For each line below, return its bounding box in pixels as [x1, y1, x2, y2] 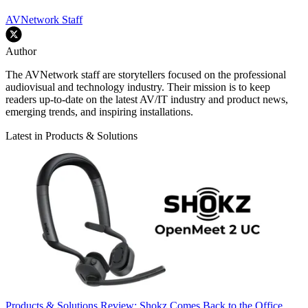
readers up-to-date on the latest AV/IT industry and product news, [5, 93, 288, 105]
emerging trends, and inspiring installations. [5, 105, 193, 118]
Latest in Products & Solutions [5, 129, 137, 142]
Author [5, 45, 36, 57]
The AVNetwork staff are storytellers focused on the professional [5, 68, 286, 80]
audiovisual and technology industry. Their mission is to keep [5, 80, 270, 93]
